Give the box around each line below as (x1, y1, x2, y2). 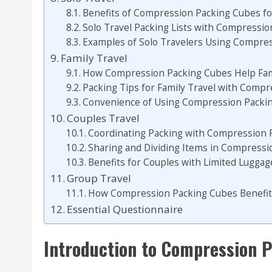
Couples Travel (67, 111, 140, 125)
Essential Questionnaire (67, 202, 183, 216)
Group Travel (67, 171, 132, 185)
